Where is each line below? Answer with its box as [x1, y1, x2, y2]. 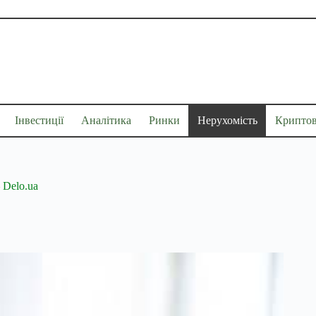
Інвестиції [14, 114, 63, 126]
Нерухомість [197, 114, 257, 126]
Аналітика [80, 114, 131, 126]
